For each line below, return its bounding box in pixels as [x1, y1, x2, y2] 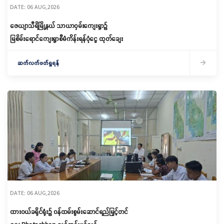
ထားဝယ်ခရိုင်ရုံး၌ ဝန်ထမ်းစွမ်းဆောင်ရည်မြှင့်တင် [10, 207, 128, 216]
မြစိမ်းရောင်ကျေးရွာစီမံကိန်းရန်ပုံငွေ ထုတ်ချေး [10, 34, 123, 43]
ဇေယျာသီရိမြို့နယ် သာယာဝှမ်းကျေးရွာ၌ [10, 21, 107, 30]
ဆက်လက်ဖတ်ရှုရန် [17, 59, 59, 66]
